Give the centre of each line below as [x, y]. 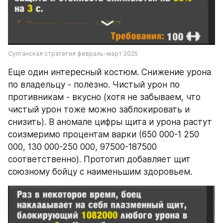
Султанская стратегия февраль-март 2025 [73, 53]
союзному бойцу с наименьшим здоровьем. [101, 171]
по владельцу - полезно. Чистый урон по [94, 84]
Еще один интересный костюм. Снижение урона [110, 72]
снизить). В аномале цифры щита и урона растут [110, 122]
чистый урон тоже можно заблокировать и [99, 109]
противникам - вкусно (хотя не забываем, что [104, 97]
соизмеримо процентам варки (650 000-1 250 [104, 134]
